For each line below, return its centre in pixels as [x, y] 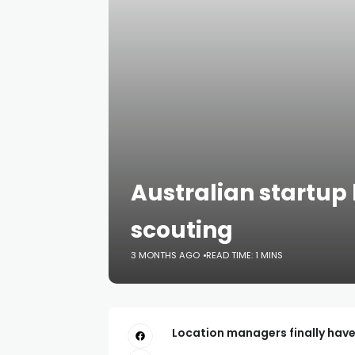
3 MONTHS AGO [165, 255]
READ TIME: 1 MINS [244, 255]
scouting [182, 230]
